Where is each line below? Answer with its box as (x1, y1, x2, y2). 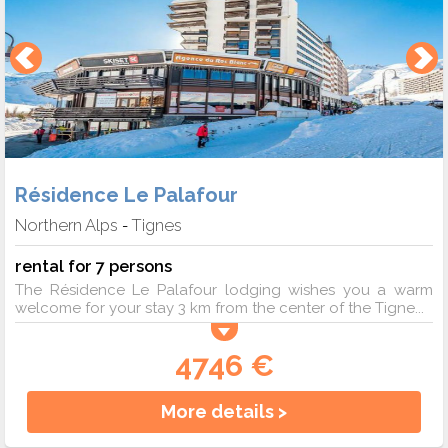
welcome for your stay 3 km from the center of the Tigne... (15, 299, 424, 318)
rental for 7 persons (15, 256, 172, 277)
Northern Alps (15, 215, 118, 236)
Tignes (132, 215, 182, 236)
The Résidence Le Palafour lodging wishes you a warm (15, 281, 433, 300)
